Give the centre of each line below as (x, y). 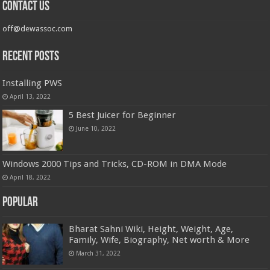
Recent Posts (31, 57)
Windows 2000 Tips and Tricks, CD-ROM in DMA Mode (115, 164)
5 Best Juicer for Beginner (123, 115)
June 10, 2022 (96, 128)
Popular (20, 202)
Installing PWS (33, 83)
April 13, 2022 (30, 96)
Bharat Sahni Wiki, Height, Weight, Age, (151, 229)
